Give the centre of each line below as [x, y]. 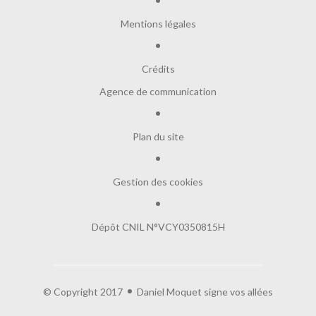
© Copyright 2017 [83, 291]
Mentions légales [158, 23]
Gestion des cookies [158, 181]
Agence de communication [158, 91]
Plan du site [158, 136]
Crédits [158, 68]
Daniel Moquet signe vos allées [205, 291]
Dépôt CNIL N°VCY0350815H [158, 226]
